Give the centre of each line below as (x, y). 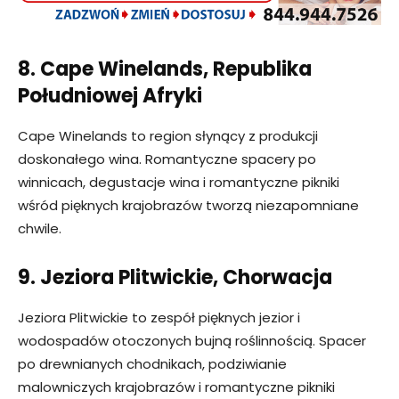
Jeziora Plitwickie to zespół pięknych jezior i (159, 318)
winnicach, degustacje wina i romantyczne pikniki (179, 183)
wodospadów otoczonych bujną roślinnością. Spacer (192, 341)
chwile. (40, 229)
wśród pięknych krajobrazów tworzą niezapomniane (188, 206)
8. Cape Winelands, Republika (165, 69)
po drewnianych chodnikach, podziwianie (152, 364)
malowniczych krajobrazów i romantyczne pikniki (176, 387)
